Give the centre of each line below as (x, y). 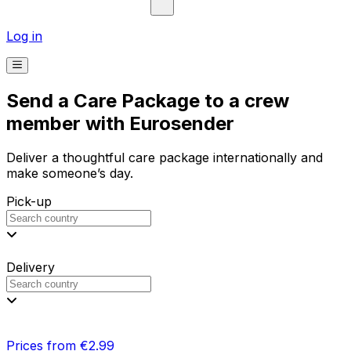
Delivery (31, 268)
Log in (24, 36)
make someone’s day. (70, 174)
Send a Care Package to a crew (148, 100)
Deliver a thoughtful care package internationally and (165, 158)
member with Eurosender (120, 123)
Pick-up (29, 202)
